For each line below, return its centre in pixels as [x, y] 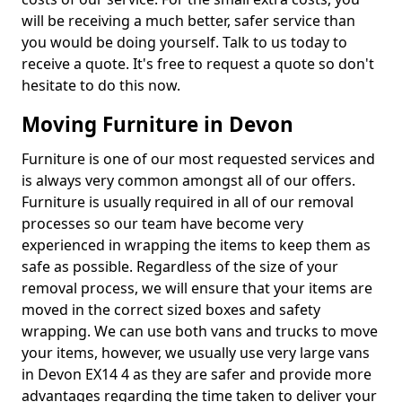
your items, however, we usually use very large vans [196, 353]
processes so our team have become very [162, 224]
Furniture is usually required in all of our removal [188, 202]
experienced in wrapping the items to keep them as [196, 245]
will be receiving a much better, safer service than [188, 21]
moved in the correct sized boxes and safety [171, 310]
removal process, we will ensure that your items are [197, 288]
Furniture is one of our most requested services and [198, 159]
